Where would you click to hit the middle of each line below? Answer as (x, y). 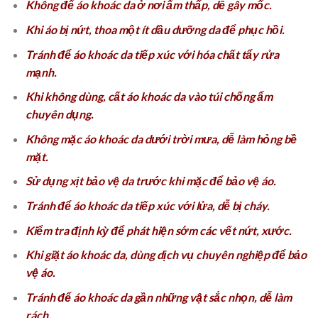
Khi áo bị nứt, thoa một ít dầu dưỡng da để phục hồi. (155, 30)
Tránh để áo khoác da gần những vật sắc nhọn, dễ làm (158, 297)
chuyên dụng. (59, 114)
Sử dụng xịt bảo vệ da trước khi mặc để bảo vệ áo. (150, 181)
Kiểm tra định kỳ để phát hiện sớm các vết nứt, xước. (158, 230)
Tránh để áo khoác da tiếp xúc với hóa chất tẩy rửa (152, 54)
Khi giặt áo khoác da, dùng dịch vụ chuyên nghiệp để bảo (166, 255)
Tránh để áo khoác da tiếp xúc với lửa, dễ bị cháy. (147, 205)
